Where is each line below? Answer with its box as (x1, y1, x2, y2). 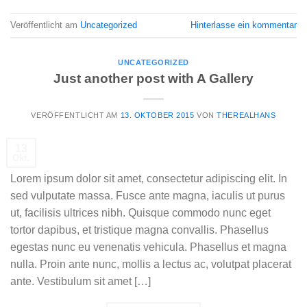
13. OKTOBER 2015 (120, 110, 195, 119)
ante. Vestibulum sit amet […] (10, 275, 151, 287)
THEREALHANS (217, 110, 276, 119)
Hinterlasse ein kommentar (191, 19, 297, 30)
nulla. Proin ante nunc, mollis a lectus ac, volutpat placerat (10, 258, 291, 270)
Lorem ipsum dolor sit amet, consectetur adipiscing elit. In (10, 172, 287, 184)
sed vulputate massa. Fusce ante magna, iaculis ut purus (10, 189, 285, 201)
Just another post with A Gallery (53, 71, 254, 86)
